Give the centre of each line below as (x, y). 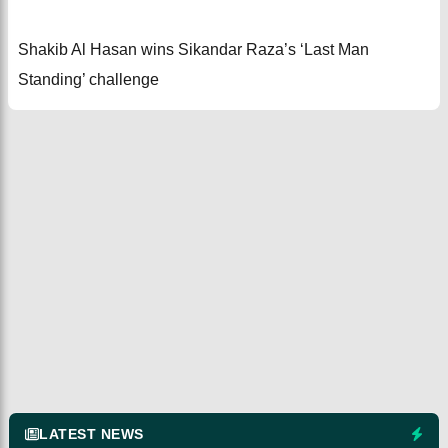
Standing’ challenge (88, 80)
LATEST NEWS (91, 434)
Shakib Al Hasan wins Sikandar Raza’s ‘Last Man (193, 50)
